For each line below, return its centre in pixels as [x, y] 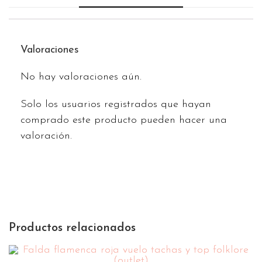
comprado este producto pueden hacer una [124, 120]
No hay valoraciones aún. [81, 77]
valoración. [46, 136]
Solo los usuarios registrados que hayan [116, 105]
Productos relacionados [72, 228]
